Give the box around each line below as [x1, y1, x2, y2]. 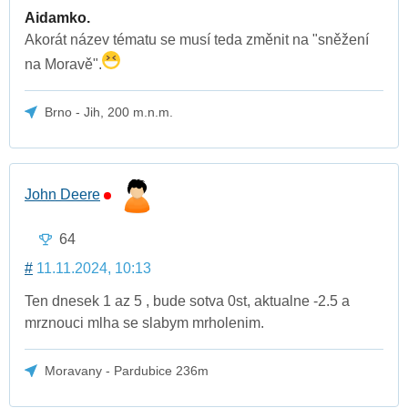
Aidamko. [25, 9, 90, 25]
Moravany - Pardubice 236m [45, 363, 209, 379]
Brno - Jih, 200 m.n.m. [45, 104, 174, 119]
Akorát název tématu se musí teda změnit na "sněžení [25, 31, 369, 47]
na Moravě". [25, 56, 102, 72]
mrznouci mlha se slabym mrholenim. [25, 315, 264, 331]
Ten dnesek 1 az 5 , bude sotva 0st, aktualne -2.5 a [25, 293, 350, 310]
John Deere [25, 186, 100, 202]
